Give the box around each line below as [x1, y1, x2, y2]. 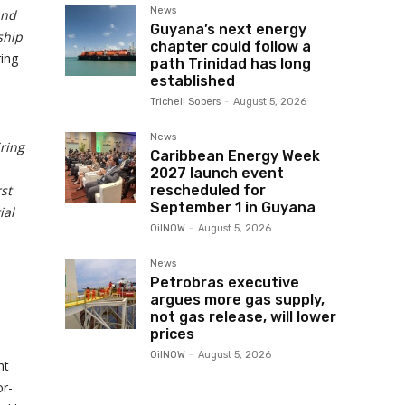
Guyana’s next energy [150, 21, 306, 38]
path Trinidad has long [150, 55, 311, 72]
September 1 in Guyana [150, 199, 316, 216]
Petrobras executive [150, 274, 299, 291]
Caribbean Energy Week [150, 147, 320, 165]
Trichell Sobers [150, 96, 221, 108]
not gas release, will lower [150, 308, 336, 325]
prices [150, 325, 194, 343]
